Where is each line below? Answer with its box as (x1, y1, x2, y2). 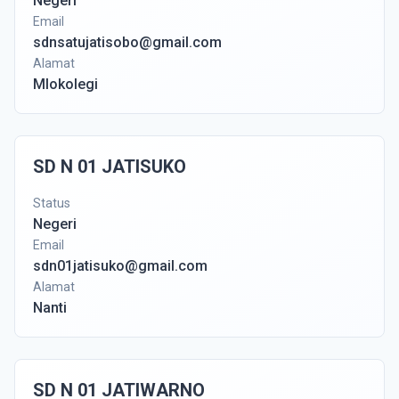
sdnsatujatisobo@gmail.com (33, 34, 222, 51)
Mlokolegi (33, 76, 98, 93)
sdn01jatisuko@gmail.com (33, 257, 208, 274)
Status (33, 196, 70, 210)
